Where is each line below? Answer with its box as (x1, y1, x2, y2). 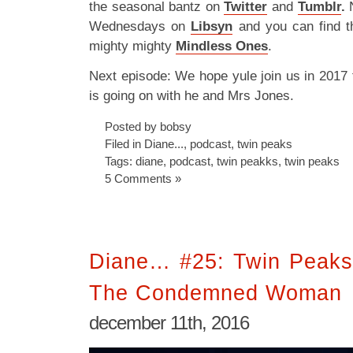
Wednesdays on (89, 18, 191, 34)
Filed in (105, 136, 144, 150)
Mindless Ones (176, 38, 268, 54)
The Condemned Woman (89, 281, 342, 305)
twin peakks (217, 154, 278, 168)
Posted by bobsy (105, 119, 191, 133)
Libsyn (191, 18, 233, 34)
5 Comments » (105, 171, 181, 185)
